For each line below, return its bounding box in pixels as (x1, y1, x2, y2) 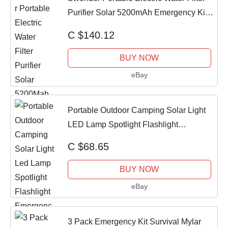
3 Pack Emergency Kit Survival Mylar (67, 217, 201, 226)
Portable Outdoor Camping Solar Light (67, 105, 206, 115)
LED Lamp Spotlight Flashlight (67, 120, 178, 129)
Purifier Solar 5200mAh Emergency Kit (67, 8, 207, 17)
